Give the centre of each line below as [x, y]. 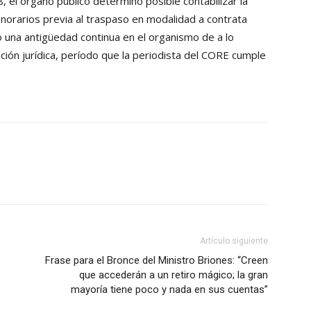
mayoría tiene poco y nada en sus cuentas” [169, 289]
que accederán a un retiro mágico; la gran [174, 275]
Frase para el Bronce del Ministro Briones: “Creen [157, 260]
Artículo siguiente [234, 241]
